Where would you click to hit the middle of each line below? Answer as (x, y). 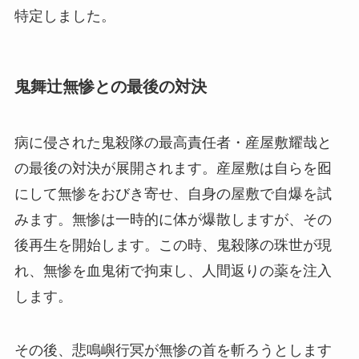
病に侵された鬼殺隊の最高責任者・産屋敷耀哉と (173, 142)
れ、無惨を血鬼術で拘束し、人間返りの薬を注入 (173, 270)
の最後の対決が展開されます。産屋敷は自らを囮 (173, 168)
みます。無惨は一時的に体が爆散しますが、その (173, 219)
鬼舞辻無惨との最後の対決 (110, 87)
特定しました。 (65, 16)
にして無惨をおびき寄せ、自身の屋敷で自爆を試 (173, 194)
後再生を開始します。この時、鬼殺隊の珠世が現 (173, 245)
